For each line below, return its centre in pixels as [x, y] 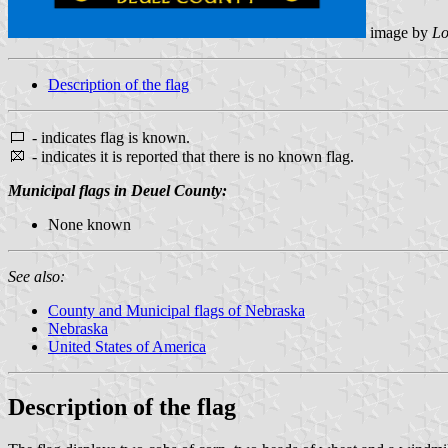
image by [399, 32]
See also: [36, 276]
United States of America [127, 346]
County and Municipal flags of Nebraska [176, 310]
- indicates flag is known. [109, 137]
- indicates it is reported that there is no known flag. [191, 156]
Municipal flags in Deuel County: [117, 190]
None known [89, 224]
